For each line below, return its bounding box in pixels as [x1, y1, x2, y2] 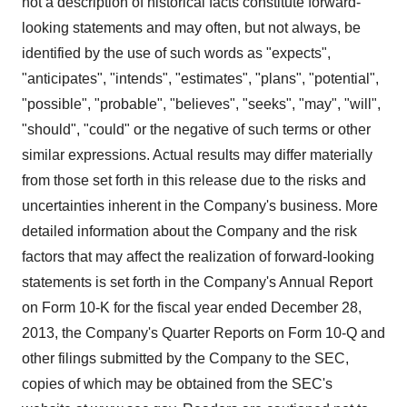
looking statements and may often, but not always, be [22, 19, 361, 35]
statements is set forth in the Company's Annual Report [22, 273, 372, 290]
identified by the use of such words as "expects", [22, 45, 331, 61]
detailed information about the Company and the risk [22, 223, 357, 239]
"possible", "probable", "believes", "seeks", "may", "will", [22, 95, 381, 112]
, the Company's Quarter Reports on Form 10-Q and [55, 324, 385, 341]
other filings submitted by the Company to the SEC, [22, 350, 349, 366]
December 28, [271, 299, 362, 315]
